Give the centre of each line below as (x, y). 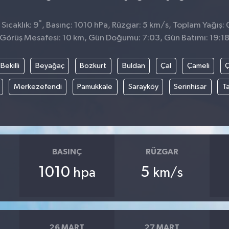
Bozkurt (93, 65)
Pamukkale (95, 86)
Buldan (133, 65)
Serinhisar (190, 86)
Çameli (198, 65)
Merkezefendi (38, 86)
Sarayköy (143, 86)
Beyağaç (50, 65)
